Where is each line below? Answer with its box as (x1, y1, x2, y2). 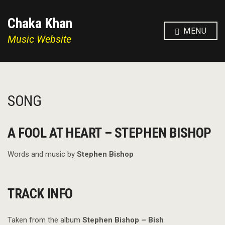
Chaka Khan (8, 15, 72, 32)
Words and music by (8, 150, 77, 159)
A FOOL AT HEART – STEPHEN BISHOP (8, 125, 212, 141)
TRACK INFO (8, 186, 73, 202)
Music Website (8, 33, 71, 45)
